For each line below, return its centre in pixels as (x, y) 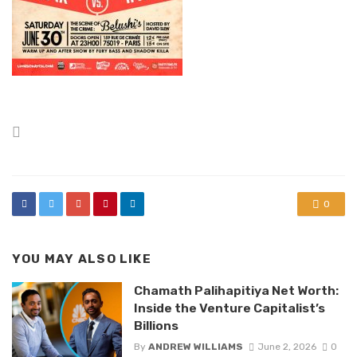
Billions (156, 325)
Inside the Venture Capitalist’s (229, 308)
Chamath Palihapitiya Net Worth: (236, 290)
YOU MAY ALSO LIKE (82, 259)
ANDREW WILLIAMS (195, 347)
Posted (44, 131)
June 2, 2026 (286, 347)
